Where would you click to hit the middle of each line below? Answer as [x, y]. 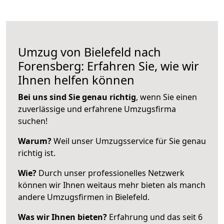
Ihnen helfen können [76, 80]
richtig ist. [37, 153]
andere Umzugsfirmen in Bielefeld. [84, 197]
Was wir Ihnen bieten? [62, 217]
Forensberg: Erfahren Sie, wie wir [108, 66]
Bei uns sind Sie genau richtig [77, 97]
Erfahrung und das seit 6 [155, 217]
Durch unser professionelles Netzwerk [110, 173]
